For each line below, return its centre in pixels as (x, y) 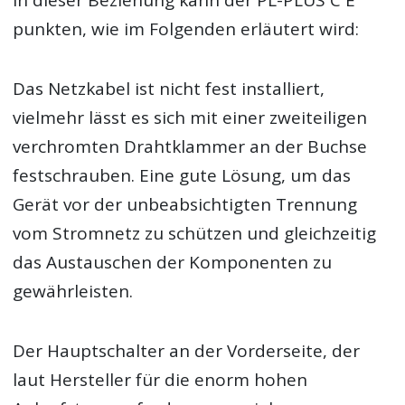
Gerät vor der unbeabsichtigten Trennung (185, 205)
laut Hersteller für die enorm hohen (160, 380)
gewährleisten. (73, 292)
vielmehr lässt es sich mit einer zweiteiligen (190, 118)
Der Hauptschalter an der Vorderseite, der (187, 351)
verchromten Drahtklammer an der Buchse (190, 147)
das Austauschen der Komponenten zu (173, 263)
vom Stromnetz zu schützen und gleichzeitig (195, 234)
